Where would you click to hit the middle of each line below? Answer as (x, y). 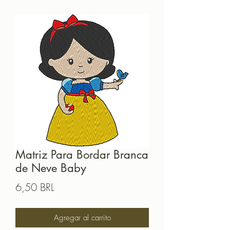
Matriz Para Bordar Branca (82, 155)
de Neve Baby (51, 168)
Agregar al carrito (82, 218)
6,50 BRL (35, 187)
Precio (67, 187)
